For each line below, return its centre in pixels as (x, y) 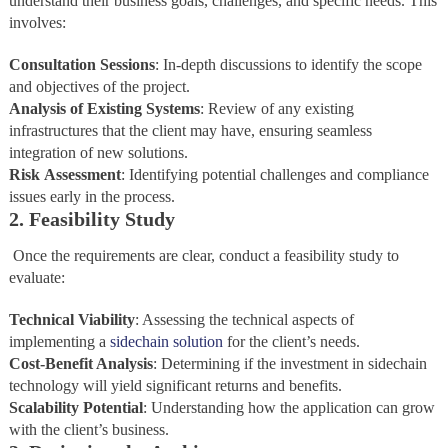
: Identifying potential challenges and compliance (274, 175)
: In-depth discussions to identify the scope (288, 65)
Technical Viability (71, 320)
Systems (172, 109)
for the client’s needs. (291, 342)
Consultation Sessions (81, 65)
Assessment (82, 175)
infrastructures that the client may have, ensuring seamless (190, 131)
